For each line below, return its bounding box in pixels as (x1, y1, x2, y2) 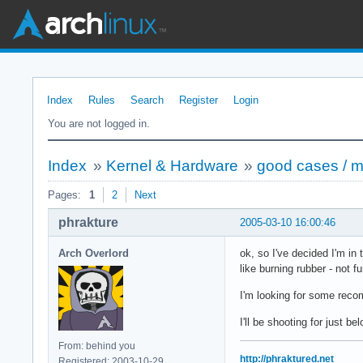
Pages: (48, 189, 81, 201)
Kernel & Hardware (105, 157, 238, 174)
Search (130, 94, 164, 106)
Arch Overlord (58, 246, 129, 259)
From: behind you (58, 340, 135, 352)
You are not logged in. (48, 117, 150, 130)
